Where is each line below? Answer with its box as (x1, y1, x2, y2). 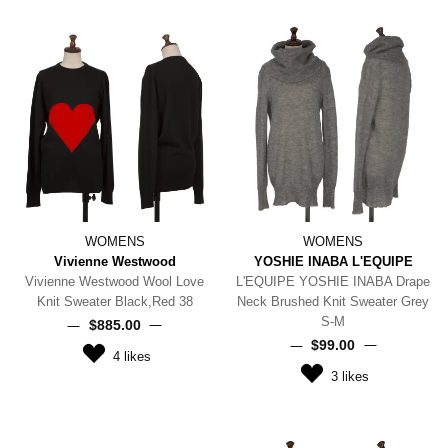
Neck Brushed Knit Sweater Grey (237, 294, 430, 310)
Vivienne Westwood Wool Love (25, 274, 204, 290)
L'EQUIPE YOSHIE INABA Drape (236, 274, 431, 290)
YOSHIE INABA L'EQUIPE (253, 254, 413, 270)
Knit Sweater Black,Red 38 (36, 294, 193, 310)
